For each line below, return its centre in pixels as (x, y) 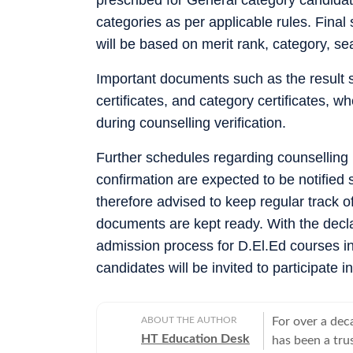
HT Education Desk (195, 338)
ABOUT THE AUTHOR (189, 320)
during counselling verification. (191, 123)
